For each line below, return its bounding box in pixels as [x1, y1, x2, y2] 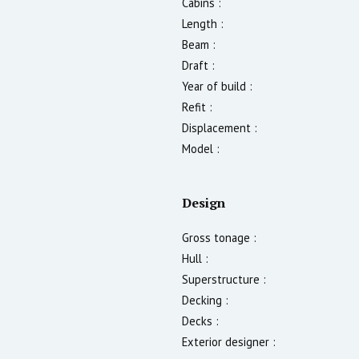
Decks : [182, 313, 219, 329]
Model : [182, 140, 220, 156]
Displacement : [182, 119, 257, 135]
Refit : [182, 99, 212, 115]
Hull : [182, 250, 208, 266]
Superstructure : [182, 271, 266, 287]
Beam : [182, 36, 216, 52]
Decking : [182, 292, 228, 308]
